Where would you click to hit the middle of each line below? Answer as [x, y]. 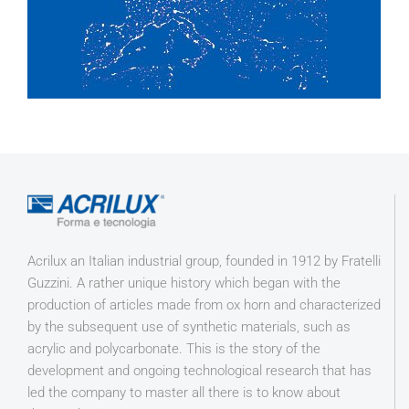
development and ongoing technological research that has [199, 371]
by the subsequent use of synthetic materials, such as [189, 327]
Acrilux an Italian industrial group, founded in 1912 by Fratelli [204, 261]
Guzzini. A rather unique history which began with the [184, 283]
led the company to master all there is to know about [184, 393]
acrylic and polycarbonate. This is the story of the [174, 349]
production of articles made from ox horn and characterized [204, 305]
